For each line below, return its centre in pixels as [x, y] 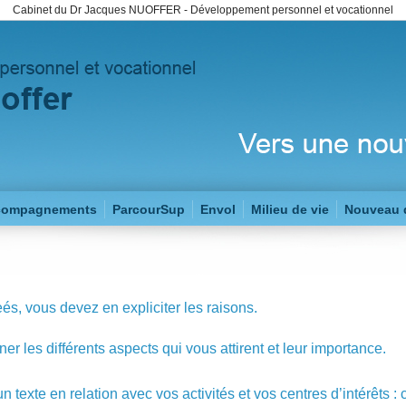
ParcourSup [149, 209]
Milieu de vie [290, 209]
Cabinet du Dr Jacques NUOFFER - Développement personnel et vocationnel [203, 10]
